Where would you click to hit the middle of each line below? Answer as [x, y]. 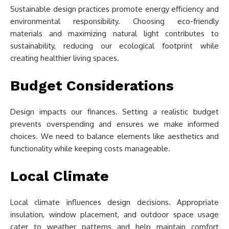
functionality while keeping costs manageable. [90, 148]
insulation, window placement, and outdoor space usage [114, 214]
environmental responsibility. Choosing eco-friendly [114, 21]
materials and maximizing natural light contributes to [114, 33]
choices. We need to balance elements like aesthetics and [114, 136]
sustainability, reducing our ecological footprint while [114, 46]
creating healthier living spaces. [65, 58]
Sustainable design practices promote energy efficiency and [114, 9]
